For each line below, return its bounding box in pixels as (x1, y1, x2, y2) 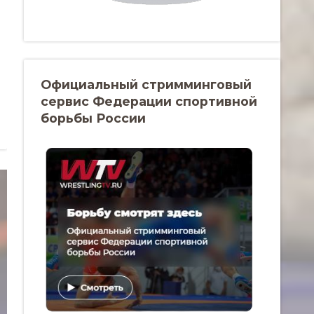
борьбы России (41, 110, 146, 125)
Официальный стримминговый (41, 76, 252, 92)
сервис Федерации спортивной (41, 93, 257, 109)
